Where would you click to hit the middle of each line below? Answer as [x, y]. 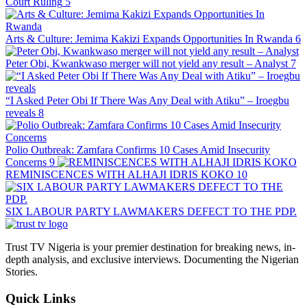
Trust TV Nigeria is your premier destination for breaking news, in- [150, 247]
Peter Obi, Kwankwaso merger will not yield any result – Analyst [147, 63]
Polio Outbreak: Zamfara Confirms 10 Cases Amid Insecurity [138, 149]
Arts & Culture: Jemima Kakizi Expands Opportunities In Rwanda [149, 38]
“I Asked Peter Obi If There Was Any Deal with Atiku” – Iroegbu [147, 100]
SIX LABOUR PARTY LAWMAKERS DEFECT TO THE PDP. [151, 211]
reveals [21, 112]
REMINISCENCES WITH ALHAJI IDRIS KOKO [120, 174]
